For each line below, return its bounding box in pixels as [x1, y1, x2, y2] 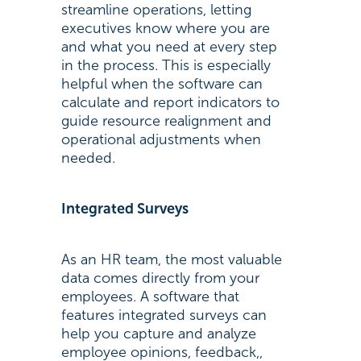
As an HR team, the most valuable [60, 251, 282, 268]
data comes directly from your [60, 269, 259, 287]
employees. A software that [60, 288, 239, 305]
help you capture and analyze [60, 325, 256, 342]
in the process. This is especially [60, 56, 271, 74]
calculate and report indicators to [60, 93, 280, 111]
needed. [60, 149, 115, 167]
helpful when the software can [60, 75, 263, 93]
